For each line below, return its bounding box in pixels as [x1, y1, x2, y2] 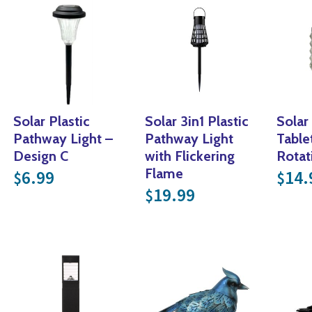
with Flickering [144, 148, 235, 165]
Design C [13, 148, 68, 165]
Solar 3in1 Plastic [144, 113, 249, 130]
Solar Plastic [13, 113, 90, 130]
